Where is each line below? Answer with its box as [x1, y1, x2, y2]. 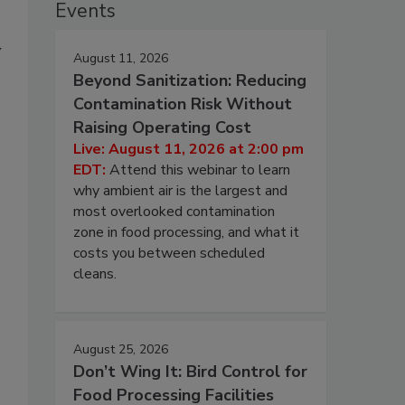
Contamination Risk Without [73, 92, 292, 115]
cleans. [73, 263, 117, 284]
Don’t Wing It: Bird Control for [73, 360, 307, 382]
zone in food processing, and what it [73, 221, 299, 242]
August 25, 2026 [73, 340, 168, 358]
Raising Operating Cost [73, 116, 251, 138]
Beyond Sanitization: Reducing [73, 69, 306, 91]
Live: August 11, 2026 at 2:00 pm [73, 138, 304, 159]
